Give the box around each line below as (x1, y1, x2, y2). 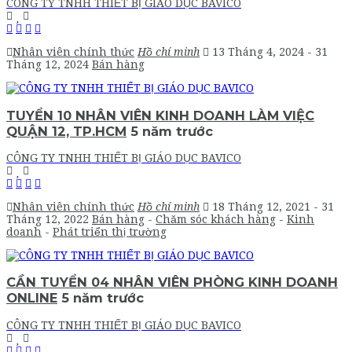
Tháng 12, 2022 (6, 213, 92, 226)
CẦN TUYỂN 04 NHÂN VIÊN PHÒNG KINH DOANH (6, 274, 338, 291)
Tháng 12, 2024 (6, 58, 92, 71)
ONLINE (6, 290, 57, 306)
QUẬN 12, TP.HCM (6, 123, 126, 139)
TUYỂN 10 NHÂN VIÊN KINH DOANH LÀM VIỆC (6, 107, 314, 123)
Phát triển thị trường (53, 225, 167, 239)
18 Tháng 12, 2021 (212, 200, 313, 214)
